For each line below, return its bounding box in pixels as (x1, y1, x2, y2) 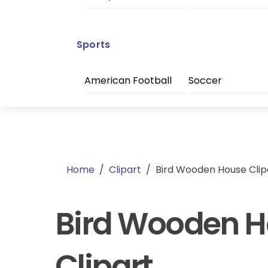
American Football (84, 74, 172, 88)
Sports (76, 38, 111, 52)
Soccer (188, 74, 222, 88)
